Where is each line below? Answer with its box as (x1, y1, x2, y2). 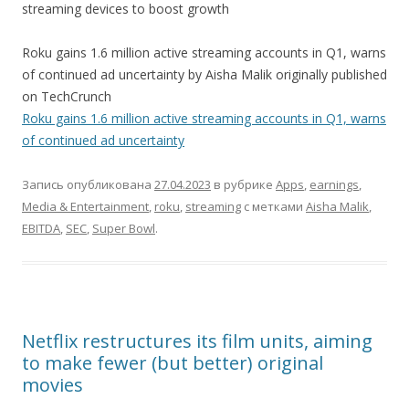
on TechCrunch (22, 88, 111, 105)
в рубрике (211, 176, 276, 193)
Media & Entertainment (22, 198, 149, 215)
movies (22, 372, 83, 397)
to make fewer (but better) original (22, 351, 323, 375)
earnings (309, 176, 359, 193)
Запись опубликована (22, 176, 154, 193)
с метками (241, 198, 306, 215)
